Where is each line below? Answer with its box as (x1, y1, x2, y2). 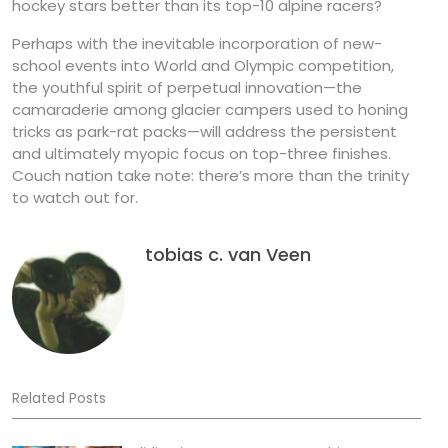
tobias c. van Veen (145, 242, 311, 268)
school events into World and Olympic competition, (12, 55, 394, 77)
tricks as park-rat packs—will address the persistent (12, 121, 397, 143)
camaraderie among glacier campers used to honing (12, 99, 408, 121)
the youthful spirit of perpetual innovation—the (12, 77, 362, 99)
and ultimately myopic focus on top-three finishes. (12, 143, 391, 165)
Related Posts (12, 388, 106, 409)
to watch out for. (12, 187, 138, 209)
